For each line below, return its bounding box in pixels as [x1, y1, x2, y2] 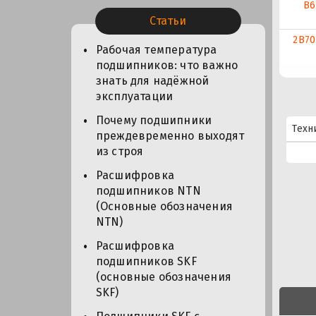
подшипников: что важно [95, 59, 238, 73]
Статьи [150, 14, 187, 28]
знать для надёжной [95, 74, 209, 88]
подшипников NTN [95, 184, 201, 198]
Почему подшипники [95, 114, 212, 128]
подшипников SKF [95, 255, 197, 269]
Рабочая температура [95, 43, 217, 57]
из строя [95, 145, 144, 159]
